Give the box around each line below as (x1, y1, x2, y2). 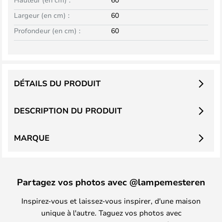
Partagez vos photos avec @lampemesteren (17, 176, 205, 188)
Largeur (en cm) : (14, 10, 69, 20)
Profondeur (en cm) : (14, 26, 80, 35)
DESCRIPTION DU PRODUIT (14, 105, 122, 116)
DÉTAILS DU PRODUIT (14, 78, 101, 89)
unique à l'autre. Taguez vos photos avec (41, 208, 181, 218)
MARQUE (14, 132, 50, 143)
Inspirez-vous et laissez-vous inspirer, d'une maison (21, 196, 201, 206)
